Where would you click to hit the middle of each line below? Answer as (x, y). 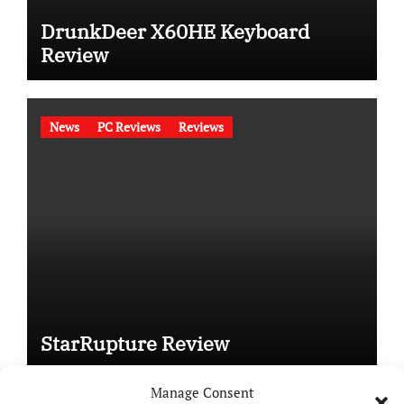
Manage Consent (202, 392)
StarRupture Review (134, 343)
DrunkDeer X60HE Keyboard (174, 32)
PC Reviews (129, 126)
